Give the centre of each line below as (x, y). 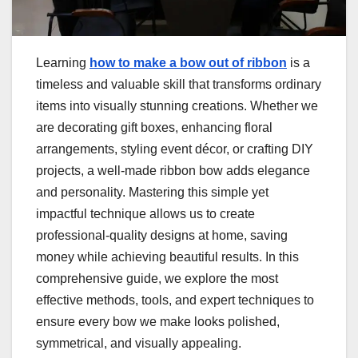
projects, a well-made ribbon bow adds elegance (173, 170)
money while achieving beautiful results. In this (167, 257)
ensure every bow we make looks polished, (158, 321)
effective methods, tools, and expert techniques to (175, 300)
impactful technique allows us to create (145, 213)
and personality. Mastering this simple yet (152, 192)
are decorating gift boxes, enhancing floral (154, 127)
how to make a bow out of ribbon (188, 62)
